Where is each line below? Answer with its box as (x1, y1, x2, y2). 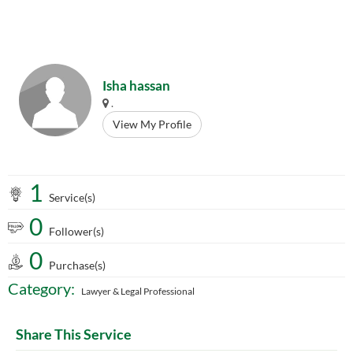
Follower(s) (49, 225, 104, 238)
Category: (8, 279, 75, 298)
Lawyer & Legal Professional (81, 285, 195, 297)
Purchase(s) (49, 258, 106, 272)
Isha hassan (102, 77, 170, 94)
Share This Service (16, 325, 132, 343)
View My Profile (113, 117, 191, 131)
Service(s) (49, 191, 95, 204)
